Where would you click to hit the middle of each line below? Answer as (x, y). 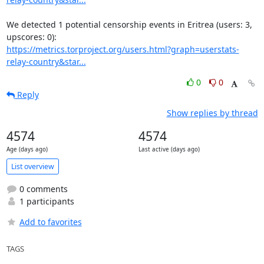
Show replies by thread (212, 113)
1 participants (45, 201)
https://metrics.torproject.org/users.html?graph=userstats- (123, 49)
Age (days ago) (27, 149)
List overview (32, 166)
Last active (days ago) (169, 149)
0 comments (42, 189)
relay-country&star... (46, 62)
